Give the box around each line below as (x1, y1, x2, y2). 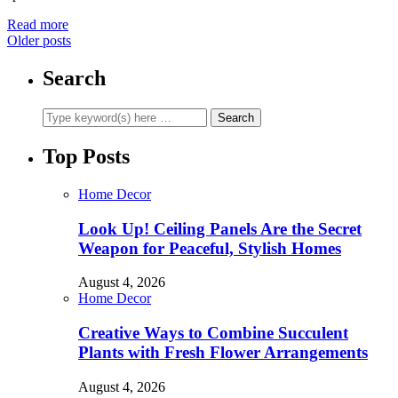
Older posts (7, 33, 71, 49)
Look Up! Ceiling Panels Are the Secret (78, 219, 362, 238)
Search (43, 67, 106, 91)
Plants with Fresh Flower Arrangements (78, 343, 368, 362)
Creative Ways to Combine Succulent (78, 323, 348, 343)
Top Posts (43, 144, 130, 168)
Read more (7, 17, 68, 33)
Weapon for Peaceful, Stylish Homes (78, 238, 341, 258)
